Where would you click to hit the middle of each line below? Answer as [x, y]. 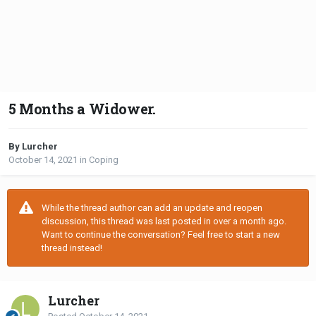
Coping [104, 160]
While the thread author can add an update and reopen [152, 208]
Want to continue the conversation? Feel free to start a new [161, 235]
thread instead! [72, 248]
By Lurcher [33, 147]
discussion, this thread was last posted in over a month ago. [164, 221]
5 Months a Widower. [82, 109]
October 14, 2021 [43, 160]
